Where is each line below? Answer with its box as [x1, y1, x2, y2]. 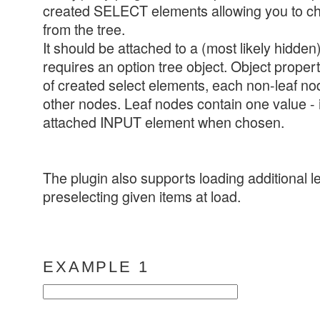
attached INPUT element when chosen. [43, 111, 284, 132]
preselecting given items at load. [43, 185, 241, 206]
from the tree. [43, 18, 125, 39]
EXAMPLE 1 [43, 258, 149, 276]
